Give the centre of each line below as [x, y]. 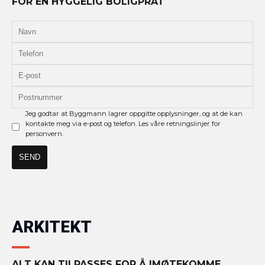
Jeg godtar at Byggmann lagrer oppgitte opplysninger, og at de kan [134, 114]
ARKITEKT [52, 227]
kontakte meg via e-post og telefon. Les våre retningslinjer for [123, 124]
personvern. [44, 134]
